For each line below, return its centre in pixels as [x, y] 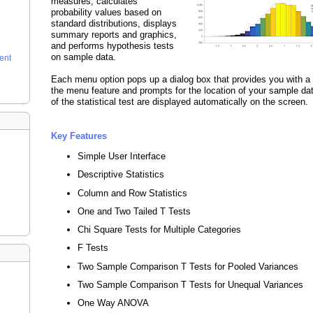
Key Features [79, 136]
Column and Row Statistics [133, 193]
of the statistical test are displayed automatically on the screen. [180, 101]
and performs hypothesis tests [112, 45]
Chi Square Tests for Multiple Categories [160, 230]
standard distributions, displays [114, 23]
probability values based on [106, 12]
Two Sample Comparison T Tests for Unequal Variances [191, 284]
